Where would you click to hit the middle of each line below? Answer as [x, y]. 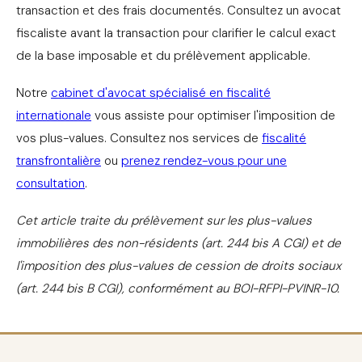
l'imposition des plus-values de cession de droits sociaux [179, 266]
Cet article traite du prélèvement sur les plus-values [164, 221]
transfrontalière [59, 161]
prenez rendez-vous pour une [204, 161]
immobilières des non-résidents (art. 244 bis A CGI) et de [179, 244]
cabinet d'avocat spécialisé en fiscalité [161, 93]
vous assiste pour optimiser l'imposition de [213, 116]
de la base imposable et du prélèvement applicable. [163, 56]
